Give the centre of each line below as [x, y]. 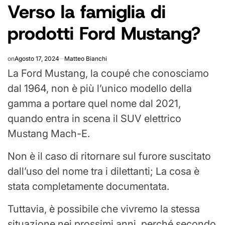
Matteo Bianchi [86, 58]
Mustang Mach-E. [49, 133]
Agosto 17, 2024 [37, 58]
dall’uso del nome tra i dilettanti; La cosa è [103, 171]
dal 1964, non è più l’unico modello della [100, 88]
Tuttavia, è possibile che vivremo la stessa [104, 209]
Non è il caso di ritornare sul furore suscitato [109, 156]
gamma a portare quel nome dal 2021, [94, 103]
